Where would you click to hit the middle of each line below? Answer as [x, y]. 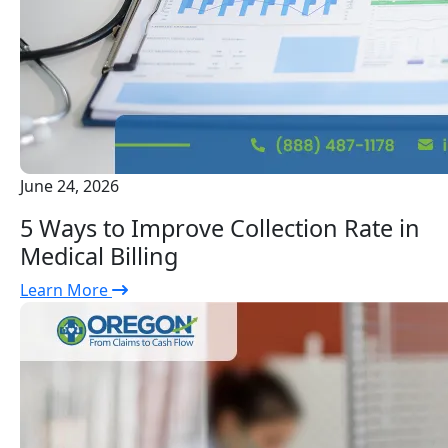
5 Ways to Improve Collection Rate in [220, 228]
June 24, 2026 [69, 186]
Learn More [66, 290]
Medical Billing [99, 256]
